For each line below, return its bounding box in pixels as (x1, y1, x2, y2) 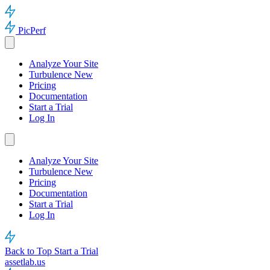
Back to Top (5, 246, 54, 256)
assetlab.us (5, 257, 45, 267)
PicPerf (18, 25, 46, 36)
